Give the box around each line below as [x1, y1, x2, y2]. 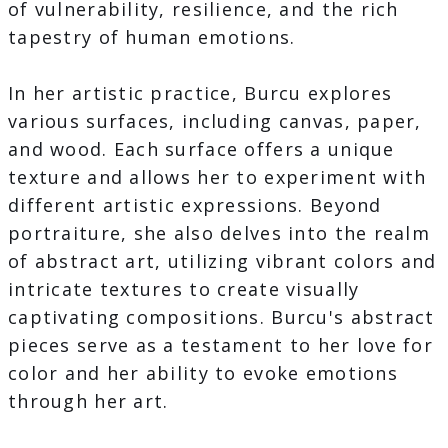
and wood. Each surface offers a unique [8, 137, 395, 162]
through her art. [8, 389, 169, 414]
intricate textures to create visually [8, 277, 360, 302]
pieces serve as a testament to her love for [8, 333, 434, 358]
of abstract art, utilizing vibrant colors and [8, 249, 437, 274]
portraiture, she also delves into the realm [8, 221, 431, 246]
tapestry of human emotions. [8, 25, 296, 50]
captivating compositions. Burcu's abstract [8, 305, 435, 330]
